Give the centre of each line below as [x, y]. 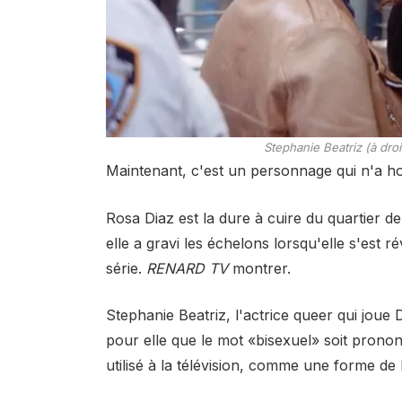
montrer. [259, 268]
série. [126, 268]
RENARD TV [187, 268]
